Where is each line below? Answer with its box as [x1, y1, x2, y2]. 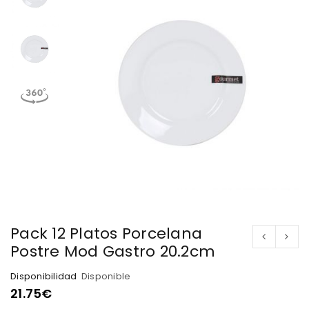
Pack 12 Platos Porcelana [10, 222, 202, 244]
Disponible [81, 269, 131, 283]
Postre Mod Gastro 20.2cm [10, 240, 215, 262]
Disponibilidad [10, 269, 77, 283]
